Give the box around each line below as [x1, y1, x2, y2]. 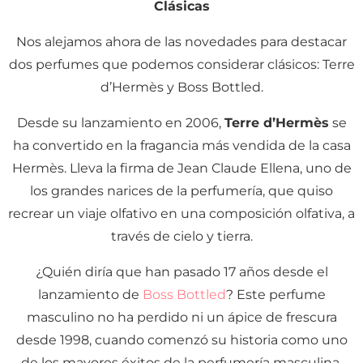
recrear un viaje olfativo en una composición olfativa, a [8, 206, 355, 222]
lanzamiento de [37, 287, 143, 303]
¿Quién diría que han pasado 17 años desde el [35, 264, 328, 280]
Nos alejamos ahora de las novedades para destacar [16, 34, 347, 50]
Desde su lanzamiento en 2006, [16, 115, 224, 131]
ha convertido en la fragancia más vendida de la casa [12, 138, 351, 154]
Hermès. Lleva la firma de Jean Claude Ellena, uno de [11, 160, 352, 177]
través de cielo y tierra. [110, 228, 253, 245]
